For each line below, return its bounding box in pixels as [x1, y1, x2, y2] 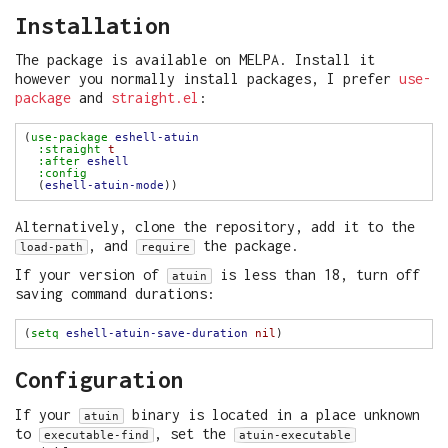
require [141, 240, 190, 255]
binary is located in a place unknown [124, 405, 420, 423]
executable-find [44, 427, 149, 442]
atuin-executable [239, 427, 351, 442]
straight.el [111, 89, 199, 107]
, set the [154, 424, 234, 442]
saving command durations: [15, 284, 215, 302]
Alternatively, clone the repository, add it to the [15, 218, 415, 236]
